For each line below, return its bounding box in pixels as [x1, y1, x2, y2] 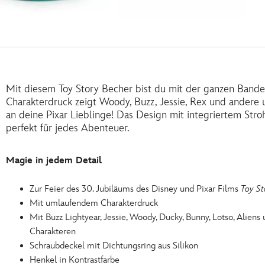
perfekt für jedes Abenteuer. [6, 122, 130, 134]
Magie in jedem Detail [6, 155, 102, 166]
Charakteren [30, 226, 76, 237]
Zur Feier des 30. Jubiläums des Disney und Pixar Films [30, 183, 241, 195]
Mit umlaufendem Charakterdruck [30, 198, 158, 209]
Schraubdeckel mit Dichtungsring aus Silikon [30, 240, 198, 251]
